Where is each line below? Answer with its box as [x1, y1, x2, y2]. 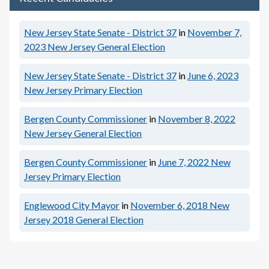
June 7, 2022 [158, 156, 209, 168]
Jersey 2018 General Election [24, 214, 144, 225]
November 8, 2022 [158, 113, 235, 124]
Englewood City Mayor [24, 199, 119, 211]
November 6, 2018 [130, 199, 208, 211]
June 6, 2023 [187, 70, 238, 81]
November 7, [187, 26, 241, 38]
